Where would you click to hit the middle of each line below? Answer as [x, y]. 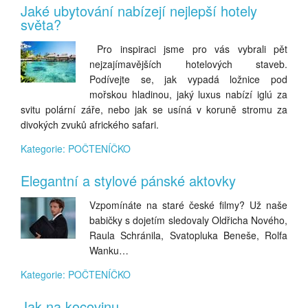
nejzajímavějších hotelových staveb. [188, 64]
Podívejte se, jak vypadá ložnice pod [188, 79]
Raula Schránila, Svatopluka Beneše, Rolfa [188, 235]
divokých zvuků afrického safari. [90, 124]
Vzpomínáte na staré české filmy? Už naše [188, 205]
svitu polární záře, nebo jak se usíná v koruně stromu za [154, 109]
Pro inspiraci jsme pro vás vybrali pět [188, 49]
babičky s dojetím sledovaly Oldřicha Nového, [188, 220]
